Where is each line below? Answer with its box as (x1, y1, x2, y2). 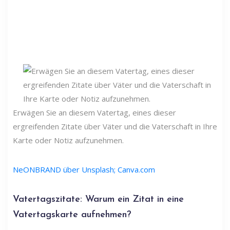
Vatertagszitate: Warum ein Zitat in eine (13, 195, 184, 204)
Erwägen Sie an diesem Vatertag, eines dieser (13, 107, 176, 118)
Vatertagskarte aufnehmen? (13, 210, 131, 220)
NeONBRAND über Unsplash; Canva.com (13, 164, 155, 175)
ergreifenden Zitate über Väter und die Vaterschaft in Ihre (13, 121, 217, 131)
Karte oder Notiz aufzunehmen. (13, 135, 124, 145)
